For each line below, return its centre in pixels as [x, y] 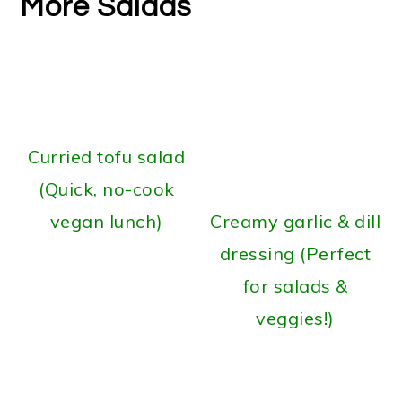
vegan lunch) [106, 222]
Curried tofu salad [107, 157]
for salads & [295, 286]
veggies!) [295, 319]
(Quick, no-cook [107, 189]
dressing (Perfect [295, 254]
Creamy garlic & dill [296, 222]
